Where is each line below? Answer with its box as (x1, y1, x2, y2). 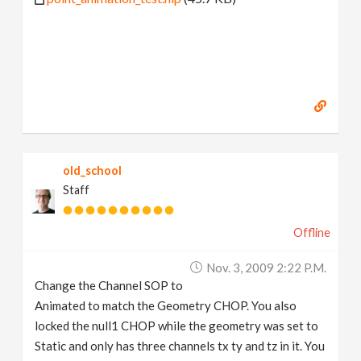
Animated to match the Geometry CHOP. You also (35, 297, 297, 313)
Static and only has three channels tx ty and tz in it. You (35, 338, 326, 353)
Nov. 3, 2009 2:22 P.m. (205, 259, 326, 275)
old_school (63, 163, 122, 177)
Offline (293, 225, 330, 239)
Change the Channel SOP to (35, 277, 184, 293)
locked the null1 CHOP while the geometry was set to (35, 317, 319, 333)
